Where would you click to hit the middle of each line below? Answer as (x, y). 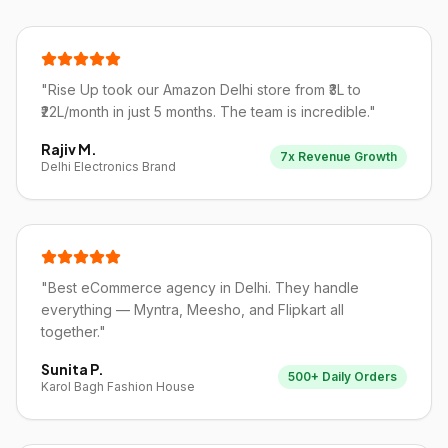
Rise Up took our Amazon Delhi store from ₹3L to (204, 89)
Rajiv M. (69, 149)
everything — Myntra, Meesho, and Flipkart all (192, 309)
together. (70, 331)
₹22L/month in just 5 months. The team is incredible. (205, 111)
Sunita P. (72, 369)
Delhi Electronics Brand (108, 166)
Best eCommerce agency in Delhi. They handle (203, 287)
